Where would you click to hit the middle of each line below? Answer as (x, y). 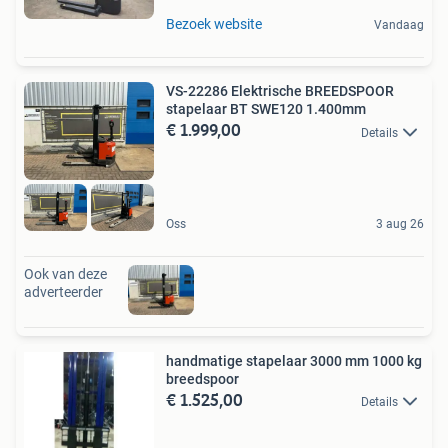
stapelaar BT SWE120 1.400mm (266, 109)
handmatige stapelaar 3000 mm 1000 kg (294, 360)
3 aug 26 (400, 223)
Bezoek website (214, 24)
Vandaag (399, 25)
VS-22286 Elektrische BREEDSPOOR (280, 91)
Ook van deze (65, 273)
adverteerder (63, 291)
